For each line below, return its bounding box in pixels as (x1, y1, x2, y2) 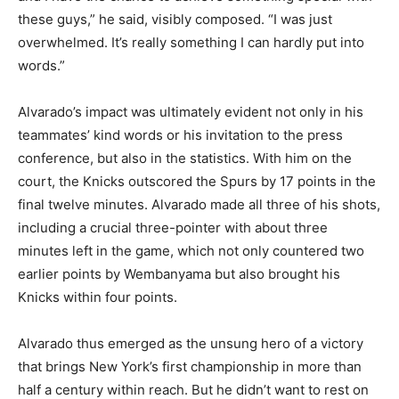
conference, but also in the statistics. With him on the (18, 150, 352, 167)
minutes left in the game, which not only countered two (18, 242, 364, 260)
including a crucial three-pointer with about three (18, 219, 328, 237)
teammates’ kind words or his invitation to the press (18, 126, 343, 144)
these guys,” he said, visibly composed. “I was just (18, 11, 332, 28)
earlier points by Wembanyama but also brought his (18, 265, 340, 283)
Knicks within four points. (18, 289, 177, 306)
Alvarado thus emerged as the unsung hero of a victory (18, 335, 363, 353)
